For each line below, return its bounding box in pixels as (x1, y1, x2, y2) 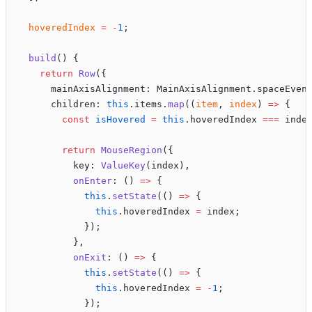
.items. (129, 99, 168, 110)
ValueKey (101, 160, 146, 171)
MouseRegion (95, 145, 162, 156)
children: (17, 99, 107, 110)
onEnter (17, 175, 112, 187)
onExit (17, 252, 107, 263)
